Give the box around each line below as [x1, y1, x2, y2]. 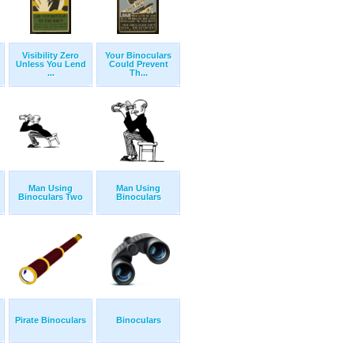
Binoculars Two [18, 192, 83, 202]
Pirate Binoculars [15, 315, 86, 326]
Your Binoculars [105, 51, 171, 61]
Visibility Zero [22, 51, 79, 61]
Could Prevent [108, 59, 168, 70]
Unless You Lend [15, 59, 86, 70]
